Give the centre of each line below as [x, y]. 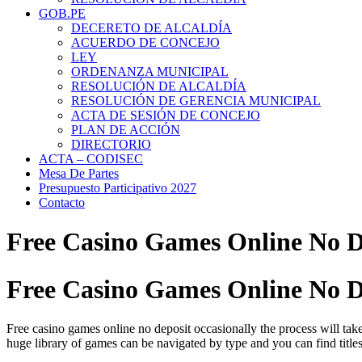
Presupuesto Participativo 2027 [118, 188]
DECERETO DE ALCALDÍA [152, 28]
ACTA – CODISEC [91, 159]
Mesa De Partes [79, 173]
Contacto [62, 202]
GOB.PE [62, 13]
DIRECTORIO [111, 144]
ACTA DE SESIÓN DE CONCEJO [166, 115]
